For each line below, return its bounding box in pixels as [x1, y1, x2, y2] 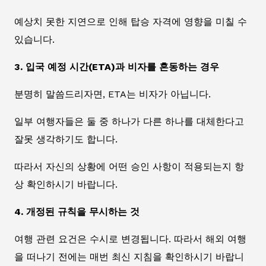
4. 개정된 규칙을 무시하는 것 [14, 206, 140, 218]
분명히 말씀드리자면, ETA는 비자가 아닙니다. [14, 88, 211, 100]
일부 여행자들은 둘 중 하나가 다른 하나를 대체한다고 [14, 116, 244, 128]
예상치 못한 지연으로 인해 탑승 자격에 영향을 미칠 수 [14, 16, 247, 28]
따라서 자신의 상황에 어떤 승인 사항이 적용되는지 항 [14, 161, 244, 173]
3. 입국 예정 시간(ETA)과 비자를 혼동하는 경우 [14, 61, 219, 73]
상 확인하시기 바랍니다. [14, 179, 118, 191]
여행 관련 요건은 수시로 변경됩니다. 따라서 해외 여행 [14, 233, 246, 245]
